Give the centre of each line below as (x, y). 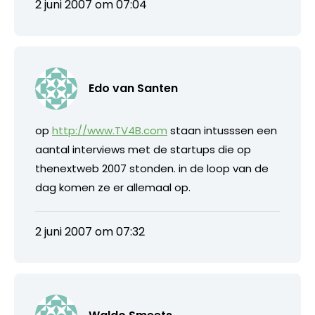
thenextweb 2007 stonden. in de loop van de (152, 168)
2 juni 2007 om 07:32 (90, 231)
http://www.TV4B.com (110, 130)
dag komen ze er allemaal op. (113, 187)
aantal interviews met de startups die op (143, 149)
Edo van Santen (133, 88)
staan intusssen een (222, 130)
